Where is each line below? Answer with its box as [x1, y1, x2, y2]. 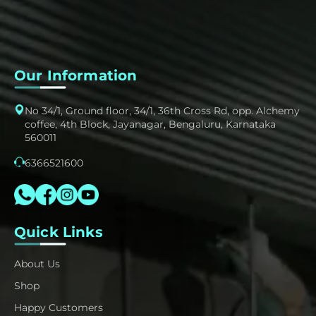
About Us [14, 257, 60, 271]
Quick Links [14, 224, 103, 241]
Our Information [14, 67, 138, 85]
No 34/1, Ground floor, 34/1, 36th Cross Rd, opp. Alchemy [25, 104, 300, 118]
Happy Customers [14, 301, 103, 315]
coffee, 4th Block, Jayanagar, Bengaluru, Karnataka [25, 118, 276, 131]
